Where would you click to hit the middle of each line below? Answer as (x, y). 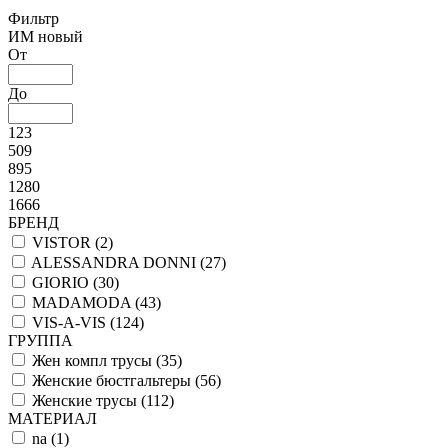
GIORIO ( (65, 282)
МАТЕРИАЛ (52, 418)
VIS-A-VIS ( (73, 322)
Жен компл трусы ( (96, 360)
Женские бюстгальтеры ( (116, 380)
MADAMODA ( (86, 302)
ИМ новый (45, 36)
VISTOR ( (66, 242)
